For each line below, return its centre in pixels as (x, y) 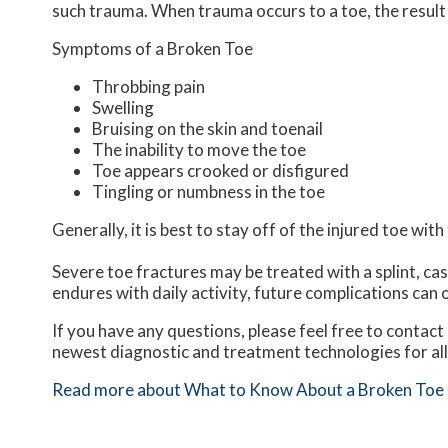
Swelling (123, 107)
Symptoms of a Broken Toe (152, 48)
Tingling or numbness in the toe (208, 191)
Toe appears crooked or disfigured (220, 170)
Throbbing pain (148, 86)
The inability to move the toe (199, 149)
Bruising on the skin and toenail (207, 128)
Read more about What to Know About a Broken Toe (248, 389)
